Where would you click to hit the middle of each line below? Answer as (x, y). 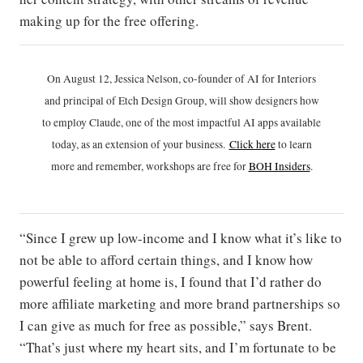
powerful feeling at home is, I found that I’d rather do (171, 282)
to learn (293, 145)
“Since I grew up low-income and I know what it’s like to (181, 238)
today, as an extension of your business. (140, 145)
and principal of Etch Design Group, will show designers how (181, 101)
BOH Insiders (279, 167)
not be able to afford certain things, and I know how (166, 260)
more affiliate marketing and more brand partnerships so (180, 304)
